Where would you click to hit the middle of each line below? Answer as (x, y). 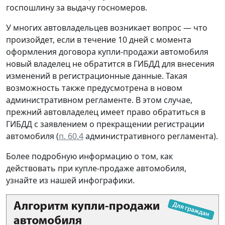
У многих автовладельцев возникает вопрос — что (107, 28)
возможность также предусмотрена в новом (94, 88)
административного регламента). (151, 136)
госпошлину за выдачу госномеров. (77, 8)
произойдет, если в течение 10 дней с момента (99, 40)
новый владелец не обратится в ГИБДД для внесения (110, 64)
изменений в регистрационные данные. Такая (97, 76)
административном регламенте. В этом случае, (99, 100)
